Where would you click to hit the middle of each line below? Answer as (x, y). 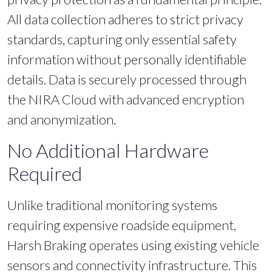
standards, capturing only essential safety (122, 39)
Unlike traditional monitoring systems (112, 205)
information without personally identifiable (127, 59)
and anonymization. (62, 119)
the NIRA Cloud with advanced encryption (126, 99)
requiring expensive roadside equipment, (122, 225)
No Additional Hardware (108, 150)
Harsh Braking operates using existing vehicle (133, 245)
